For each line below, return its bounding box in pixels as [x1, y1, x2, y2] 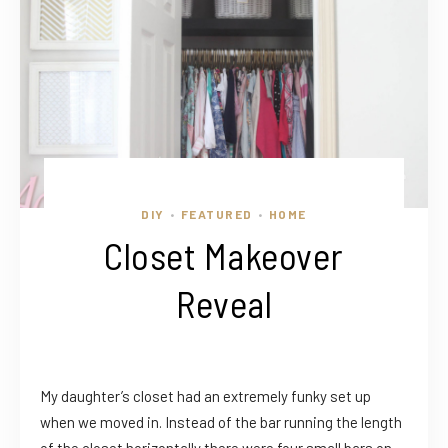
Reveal [176, 280, 272, 325]
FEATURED [180, 206, 253, 221]
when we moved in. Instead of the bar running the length [40, 412, 402, 431]
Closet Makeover [104, 232, 344, 277]
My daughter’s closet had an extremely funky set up [40, 386, 371, 405]
